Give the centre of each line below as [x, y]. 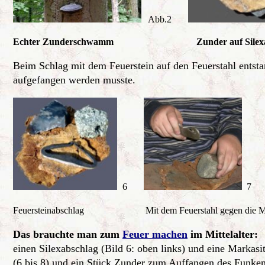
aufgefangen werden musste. [74, 80]
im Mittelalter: [224, 234]
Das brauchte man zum [68, 234]
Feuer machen [155, 234]
